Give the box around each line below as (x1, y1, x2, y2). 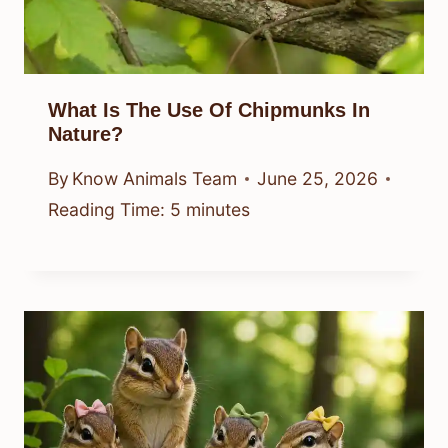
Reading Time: (48, 199, 165, 221)
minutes (186, 199, 250, 221)
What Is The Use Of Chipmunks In (48, 98, 370, 121)
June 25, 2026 (257, 168, 379, 190)
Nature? (48, 122, 123, 145)
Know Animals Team (72, 168, 238, 190)
